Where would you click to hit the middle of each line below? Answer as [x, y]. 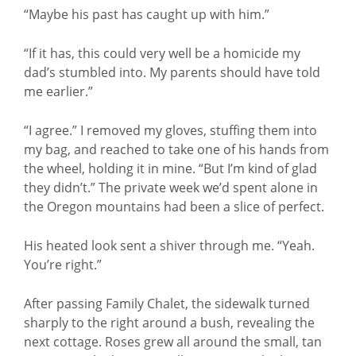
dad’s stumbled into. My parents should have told [172, 72]
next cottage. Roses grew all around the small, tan [173, 342]
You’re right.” [63, 265]
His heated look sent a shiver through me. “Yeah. [169, 246]
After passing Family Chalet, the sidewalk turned [167, 304]
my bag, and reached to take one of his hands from [176, 149]
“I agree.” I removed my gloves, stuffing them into [170, 130]
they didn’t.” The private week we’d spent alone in [171, 188]
